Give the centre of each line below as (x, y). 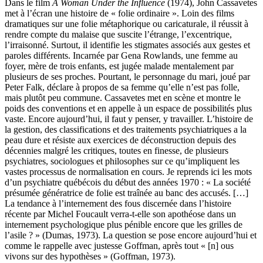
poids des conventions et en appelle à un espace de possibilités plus (128, 109)
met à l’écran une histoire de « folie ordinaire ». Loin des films (119, 14)
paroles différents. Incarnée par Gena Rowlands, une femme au (121, 56)
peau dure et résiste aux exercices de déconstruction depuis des (120, 140)
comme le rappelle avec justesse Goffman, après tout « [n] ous (119, 246)
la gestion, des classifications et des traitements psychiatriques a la (126, 130)
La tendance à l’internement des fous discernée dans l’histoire (118, 204)
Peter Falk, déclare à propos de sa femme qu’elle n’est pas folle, (122, 87)
